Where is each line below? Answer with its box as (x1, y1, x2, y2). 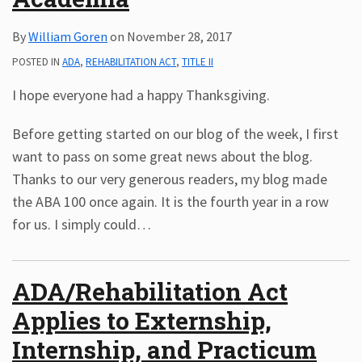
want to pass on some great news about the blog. (12, 147, 313, 166)
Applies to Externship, (12, 305, 271, 336)
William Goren (28, 28, 107, 44)
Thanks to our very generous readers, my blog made (12, 170, 327, 188)
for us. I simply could (12, 215, 137, 234)
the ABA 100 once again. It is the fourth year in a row (12, 192, 329, 211)
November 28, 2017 (127, 28, 232, 44)
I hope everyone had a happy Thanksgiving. (12, 86, 270, 104)
